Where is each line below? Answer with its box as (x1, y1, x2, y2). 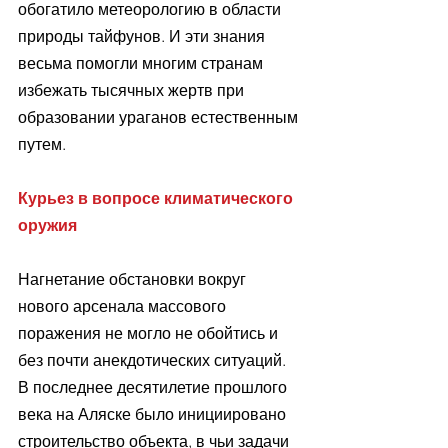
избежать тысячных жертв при (18, 79, 248, 100)
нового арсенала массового (18, 295, 230, 316)
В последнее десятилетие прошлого (18, 376, 291, 397)
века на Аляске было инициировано (18, 403, 290, 424)
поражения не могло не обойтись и (18, 322, 282, 343)
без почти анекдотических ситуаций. (18, 349, 290, 370)
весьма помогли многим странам (18, 52, 267, 73)
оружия (18, 214, 77, 235)
